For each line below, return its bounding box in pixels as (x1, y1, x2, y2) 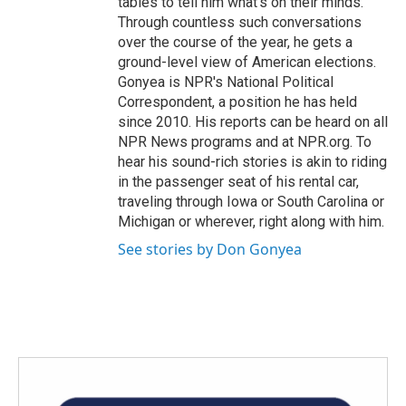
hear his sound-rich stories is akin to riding (118, 153, 387, 170)
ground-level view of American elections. (118, 53, 376, 71)
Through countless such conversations (118, 14, 362, 31)
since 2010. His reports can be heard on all (118, 113, 388, 130)
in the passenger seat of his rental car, (118, 173, 359, 190)
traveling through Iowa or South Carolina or (118, 193, 384, 210)
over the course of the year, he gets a (118, 34, 353, 51)
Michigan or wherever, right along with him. (118, 213, 384, 230)
